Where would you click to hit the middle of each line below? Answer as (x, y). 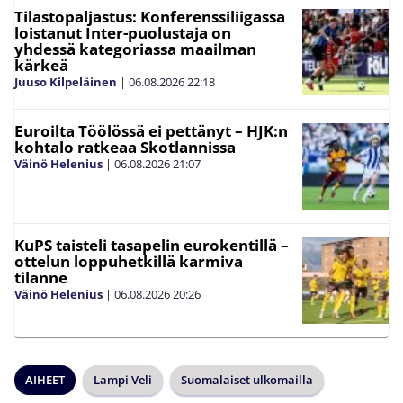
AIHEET (45, 380)
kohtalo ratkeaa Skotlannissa (125, 147)
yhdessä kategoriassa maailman (135, 49)
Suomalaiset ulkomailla (247, 380)
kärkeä (41, 65)
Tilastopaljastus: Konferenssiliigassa (150, 17)
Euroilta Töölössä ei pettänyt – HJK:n (151, 131)
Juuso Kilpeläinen (66, 82)
